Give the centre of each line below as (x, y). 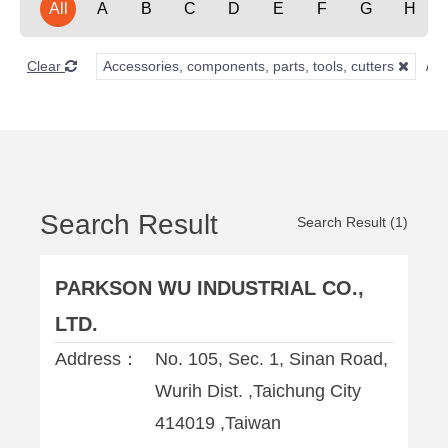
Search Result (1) (352, 222)
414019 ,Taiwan (218, 423)
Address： (97, 359)
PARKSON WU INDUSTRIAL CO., (209, 288)
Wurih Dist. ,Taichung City (258, 391)
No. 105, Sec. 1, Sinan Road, (271, 359)
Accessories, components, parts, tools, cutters (250, 66)
